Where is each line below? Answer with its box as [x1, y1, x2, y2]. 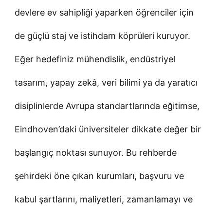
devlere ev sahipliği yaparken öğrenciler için [15, 7, 194, 18]
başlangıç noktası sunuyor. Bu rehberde [15, 147, 177, 158]
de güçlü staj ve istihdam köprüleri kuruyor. [15, 30, 190, 41]
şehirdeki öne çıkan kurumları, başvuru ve [15, 170, 184, 181]
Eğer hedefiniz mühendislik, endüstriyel [15, 54, 175, 64]
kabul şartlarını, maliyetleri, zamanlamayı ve [15, 194, 193, 204]
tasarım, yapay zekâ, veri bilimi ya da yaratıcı [15, 77, 198, 88]
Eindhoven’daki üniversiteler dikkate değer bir [15, 124, 201, 134]
